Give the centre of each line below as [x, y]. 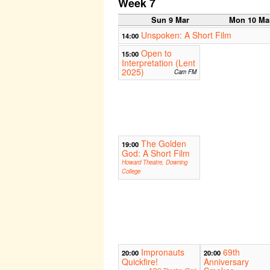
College [131, 171]
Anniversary [226, 262]
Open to [156, 53]
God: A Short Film [156, 153]
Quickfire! [140, 262]
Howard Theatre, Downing [155, 162]
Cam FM [185, 72]
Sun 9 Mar [171, 20]
